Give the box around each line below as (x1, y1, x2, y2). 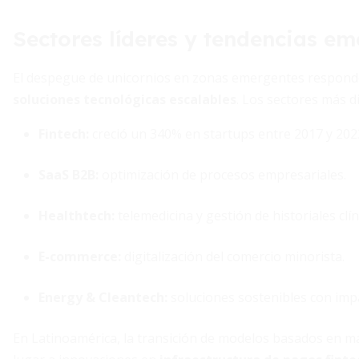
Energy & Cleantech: (38, 288, 167, 306)
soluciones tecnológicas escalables (13, 91, 236, 108)
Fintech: (38, 125, 89, 143)
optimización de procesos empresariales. (99, 166, 346, 184)
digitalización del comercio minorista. (121, 248, 345, 265)
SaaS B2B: (38, 166, 99, 184)
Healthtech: (38, 207, 115, 224)
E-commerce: (38, 248, 121, 265)
